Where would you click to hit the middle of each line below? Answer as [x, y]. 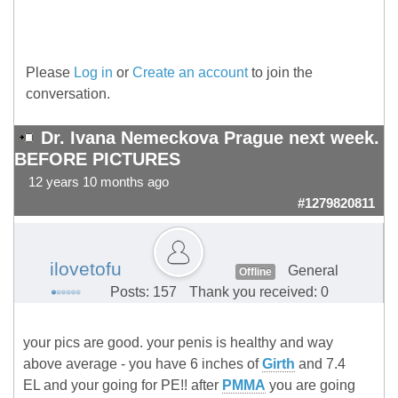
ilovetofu [86, 270]
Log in [93, 73]
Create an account [190, 73]
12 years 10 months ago [99, 183]
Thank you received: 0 [259, 292]
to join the [280, 73]
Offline [255, 272]
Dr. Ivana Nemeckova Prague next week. [210, 138]
